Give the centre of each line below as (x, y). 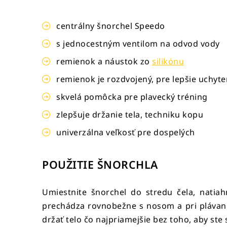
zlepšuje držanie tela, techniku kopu (130, 115)
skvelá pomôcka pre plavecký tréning (132, 97)
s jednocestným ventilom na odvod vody (138, 44)
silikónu (168, 61)
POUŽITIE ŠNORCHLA (100, 164)
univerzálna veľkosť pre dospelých (126, 132)
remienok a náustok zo (104, 61)
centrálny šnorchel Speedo (111, 26)
